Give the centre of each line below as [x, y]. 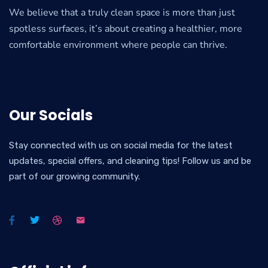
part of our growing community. [74, 177]
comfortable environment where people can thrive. [118, 45]
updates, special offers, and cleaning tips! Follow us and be [130, 161]
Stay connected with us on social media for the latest [121, 146]
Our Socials [51, 115]
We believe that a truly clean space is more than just [122, 13]
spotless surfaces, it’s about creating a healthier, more [126, 29]
